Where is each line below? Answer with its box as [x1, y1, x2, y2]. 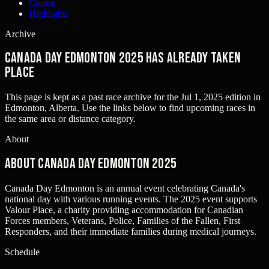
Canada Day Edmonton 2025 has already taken [5, 49, 241, 67]
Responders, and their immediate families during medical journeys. [5, 226, 256, 237]
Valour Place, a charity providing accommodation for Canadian [5, 205, 243, 216]
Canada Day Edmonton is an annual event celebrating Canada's [5, 183, 245, 194]
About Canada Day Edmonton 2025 [5, 155, 177, 173]
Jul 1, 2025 [181, 92, 223, 103]
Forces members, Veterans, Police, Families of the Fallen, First [5, 216, 240, 226]
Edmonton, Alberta [5, 103, 77, 113]
